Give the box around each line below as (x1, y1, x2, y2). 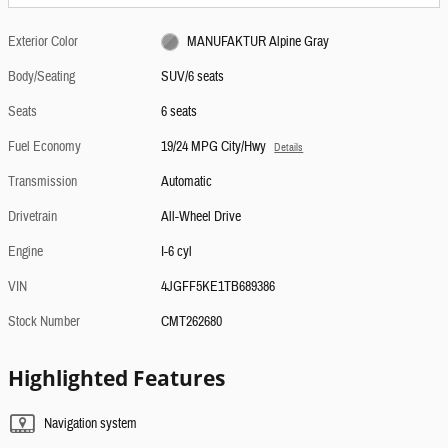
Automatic (161, 172, 213, 191)
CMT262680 (161, 312, 223, 331)
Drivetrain (8, 207, 57, 226)
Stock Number (8, 312, 80, 331)
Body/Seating (8, 67, 75, 86)
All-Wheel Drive (161, 207, 242, 226)
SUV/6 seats (161, 67, 225, 86)
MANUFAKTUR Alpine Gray (186, 32, 329, 51)
